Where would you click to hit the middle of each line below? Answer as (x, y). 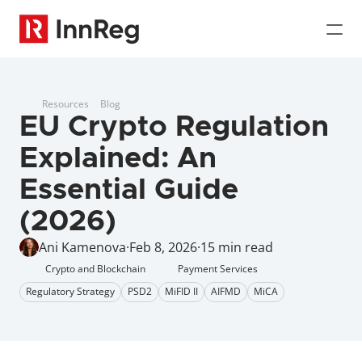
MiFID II (181, 291)
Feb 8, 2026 (163, 247)
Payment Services (218, 269)
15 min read (237, 247)
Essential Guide (129, 190)
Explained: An (118, 158)
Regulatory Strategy (70, 291)
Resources (65, 104)
